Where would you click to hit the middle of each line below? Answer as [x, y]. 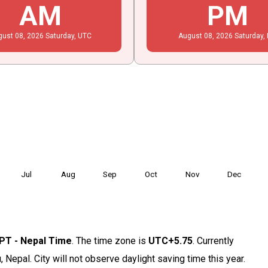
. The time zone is [110, 240]
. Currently [214, 240]
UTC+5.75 [171, 240]
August [190, 36]
